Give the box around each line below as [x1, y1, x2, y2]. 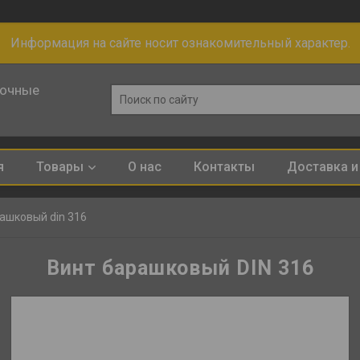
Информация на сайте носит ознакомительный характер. [10, 35, 350, 51]
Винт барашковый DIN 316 [46, 256, 314, 280]
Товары [36, 159, 84, 174]
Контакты [194, 159, 255, 174]
